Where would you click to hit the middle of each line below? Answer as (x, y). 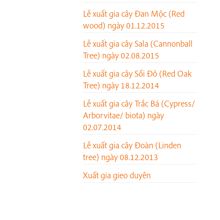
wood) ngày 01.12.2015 (124, 26)
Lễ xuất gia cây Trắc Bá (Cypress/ (139, 104)
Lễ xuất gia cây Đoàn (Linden (132, 145)
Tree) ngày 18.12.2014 (121, 85)
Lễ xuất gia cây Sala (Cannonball (138, 44)
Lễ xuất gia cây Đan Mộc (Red (134, 14)
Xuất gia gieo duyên (117, 175)
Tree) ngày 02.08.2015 (121, 55)
